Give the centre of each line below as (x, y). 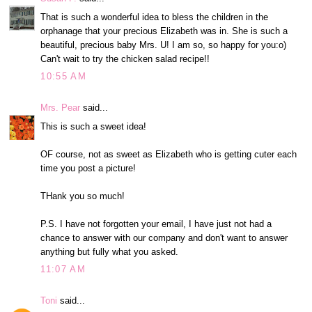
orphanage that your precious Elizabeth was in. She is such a (164, 31)
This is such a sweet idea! (94, 126)
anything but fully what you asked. (110, 251)
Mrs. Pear (61, 108)
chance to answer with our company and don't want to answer (164, 237)
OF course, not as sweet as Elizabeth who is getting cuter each (169, 154)
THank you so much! (83, 196)
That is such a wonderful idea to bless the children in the (155, 17)
